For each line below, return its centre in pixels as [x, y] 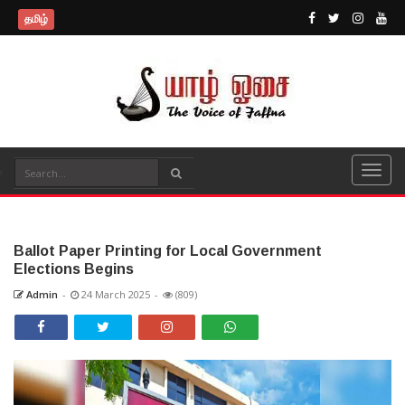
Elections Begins [74, 269]
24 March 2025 [114, 294]
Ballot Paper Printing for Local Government [168, 251]
